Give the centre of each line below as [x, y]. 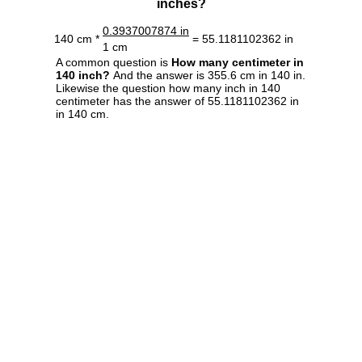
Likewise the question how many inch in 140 [168, 88]
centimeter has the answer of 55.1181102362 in [177, 101]
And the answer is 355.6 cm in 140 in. [208, 75]
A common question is [114, 62]
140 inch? [83, 75]
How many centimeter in [238, 62]
